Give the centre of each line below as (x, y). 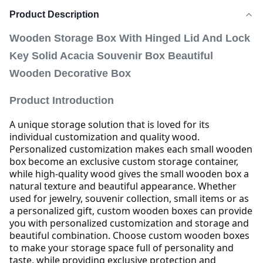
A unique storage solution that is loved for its (109, 124)
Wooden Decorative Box (70, 73)
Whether (216, 186)
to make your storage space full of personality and (122, 248)
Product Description (54, 14)
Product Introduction (62, 100)
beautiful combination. (60, 235)
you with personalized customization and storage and (129, 223)
